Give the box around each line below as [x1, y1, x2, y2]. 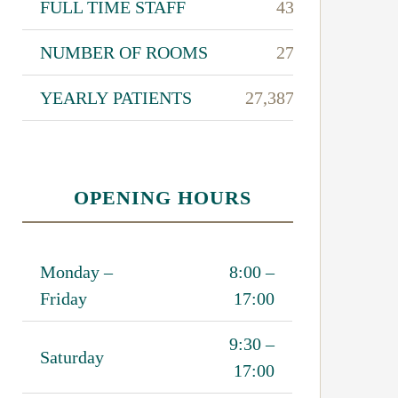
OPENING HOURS [73, 186, 251, 209]
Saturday [40, 346, 105, 367]
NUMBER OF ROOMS [40, 42, 209, 62]
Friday [40, 288, 88, 308]
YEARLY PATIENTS [40, 87, 193, 107]
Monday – [40, 261, 114, 282]
